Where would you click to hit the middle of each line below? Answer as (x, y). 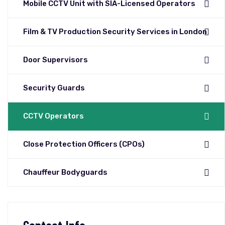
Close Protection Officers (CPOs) (84, 144)
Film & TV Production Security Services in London (115, 32)
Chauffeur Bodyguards (65, 173)
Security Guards (54, 88)
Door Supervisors (55, 60)
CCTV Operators (53, 116)
